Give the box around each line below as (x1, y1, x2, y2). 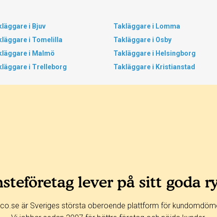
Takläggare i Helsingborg (113, 49, 196, 57)
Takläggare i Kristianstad (113, 63, 195, 71)
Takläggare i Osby (113, 36, 171, 44)
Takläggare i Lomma (113, 22, 180, 30)
